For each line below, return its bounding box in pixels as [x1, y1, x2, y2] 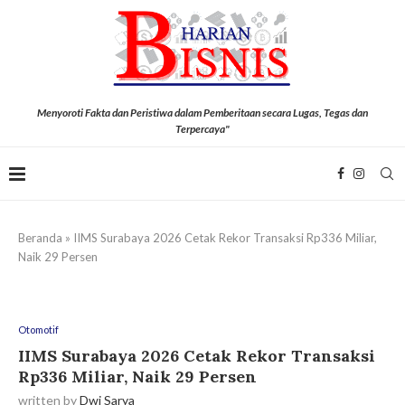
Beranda [18, 230, 62, 245]
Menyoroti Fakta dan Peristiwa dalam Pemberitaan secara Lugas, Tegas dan [37, 105, 368, 119]
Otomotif [18, 323, 59, 335]
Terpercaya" [175, 121, 230, 136]
